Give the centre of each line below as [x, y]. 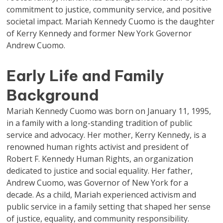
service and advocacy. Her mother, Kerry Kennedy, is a [107, 135]
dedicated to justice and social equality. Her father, [100, 171]
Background [53, 95]
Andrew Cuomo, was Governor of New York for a [98, 183]
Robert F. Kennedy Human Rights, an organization [100, 159]
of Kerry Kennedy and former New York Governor [99, 33]
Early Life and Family [86, 76]
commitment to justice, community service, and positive [109, 9]
